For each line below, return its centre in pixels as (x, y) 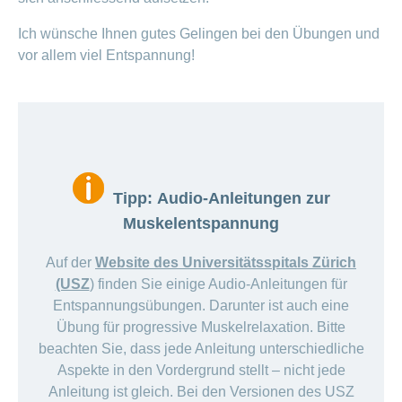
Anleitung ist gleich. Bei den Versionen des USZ (201, 392)
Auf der (70, 263)
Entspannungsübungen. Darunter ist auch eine (201, 306)
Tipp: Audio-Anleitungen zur (217, 199)
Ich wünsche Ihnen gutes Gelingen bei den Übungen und (199, 34)
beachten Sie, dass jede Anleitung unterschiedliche (201, 349)
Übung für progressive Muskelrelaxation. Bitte (201, 328)
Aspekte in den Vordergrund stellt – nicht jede (201, 371)
